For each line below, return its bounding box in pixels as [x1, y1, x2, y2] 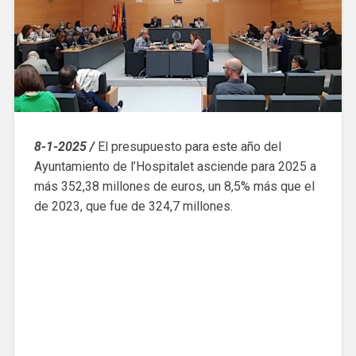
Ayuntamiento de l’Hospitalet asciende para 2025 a [33, 159, 316, 175]
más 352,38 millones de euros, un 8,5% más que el [33, 179, 315, 195]
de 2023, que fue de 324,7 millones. [33, 199, 233, 215]
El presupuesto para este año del [94, 139, 281, 155]
